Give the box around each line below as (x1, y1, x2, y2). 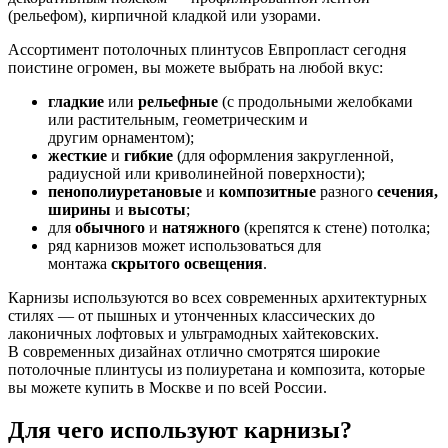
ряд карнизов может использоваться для (48, 236, 321, 254)
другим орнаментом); (48, 128, 194, 146)
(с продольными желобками (218, 92, 413, 110)
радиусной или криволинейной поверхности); (48, 164, 365, 182)
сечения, (373, 182, 438, 200)
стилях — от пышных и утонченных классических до (8, 306, 375, 324)
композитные (219, 182, 320, 200)
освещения (184, 254, 263, 272)
